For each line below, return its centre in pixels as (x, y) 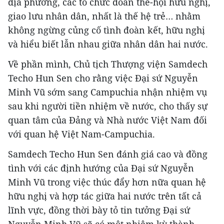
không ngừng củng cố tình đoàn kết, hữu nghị (106, 30)
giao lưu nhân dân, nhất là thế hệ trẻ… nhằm (104, 16)
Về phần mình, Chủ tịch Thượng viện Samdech (108, 64)
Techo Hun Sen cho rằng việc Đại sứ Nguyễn (103, 78)
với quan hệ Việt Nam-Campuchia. (81, 134)
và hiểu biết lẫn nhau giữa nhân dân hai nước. (108, 44)
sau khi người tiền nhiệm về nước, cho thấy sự (108, 106)
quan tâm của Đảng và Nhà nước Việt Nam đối (107, 120)
